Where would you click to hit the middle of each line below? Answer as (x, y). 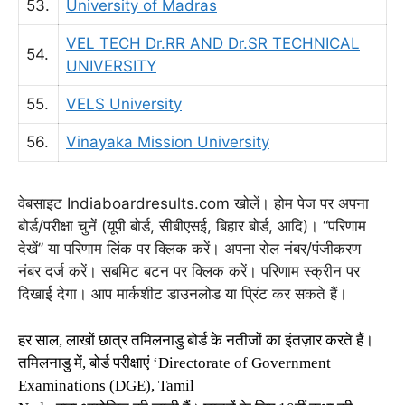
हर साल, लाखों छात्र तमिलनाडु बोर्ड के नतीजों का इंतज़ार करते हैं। (196, 340)
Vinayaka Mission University (168, 142)
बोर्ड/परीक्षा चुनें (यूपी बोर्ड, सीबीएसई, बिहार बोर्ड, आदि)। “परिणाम (192, 226)
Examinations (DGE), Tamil (106, 385)
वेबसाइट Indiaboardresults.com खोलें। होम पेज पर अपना (193, 203)
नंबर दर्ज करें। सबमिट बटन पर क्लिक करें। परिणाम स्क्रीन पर (189, 271)
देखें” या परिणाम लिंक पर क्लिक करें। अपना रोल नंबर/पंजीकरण (189, 249)
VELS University (124, 104)
